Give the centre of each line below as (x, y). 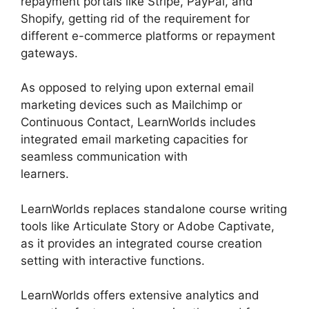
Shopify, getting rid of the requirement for (135, 18)
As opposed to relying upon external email (137, 88)
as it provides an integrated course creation (141, 243)
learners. (45, 174)
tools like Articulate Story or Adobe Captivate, (148, 226)
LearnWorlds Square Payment (151, 174)
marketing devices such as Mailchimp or (131, 105)
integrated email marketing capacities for (134, 139)
